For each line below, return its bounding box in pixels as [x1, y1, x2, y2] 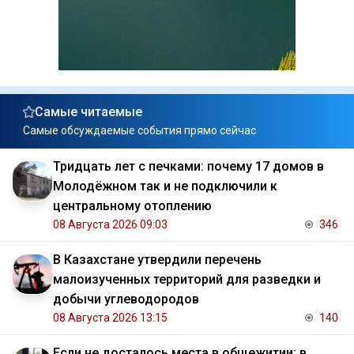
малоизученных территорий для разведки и [53, 272, 321, 288]
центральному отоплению [53, 198, 212, 214]
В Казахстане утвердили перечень [53, 252, 262, 268]
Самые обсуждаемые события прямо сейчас [23, 124, 256, 137]
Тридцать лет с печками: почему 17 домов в [53, 159, 324, 175]
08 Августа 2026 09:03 [53, 218, 168, 232]
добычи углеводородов [53, 292, 199, 307]
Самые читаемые [35, 104, 142, 120]
